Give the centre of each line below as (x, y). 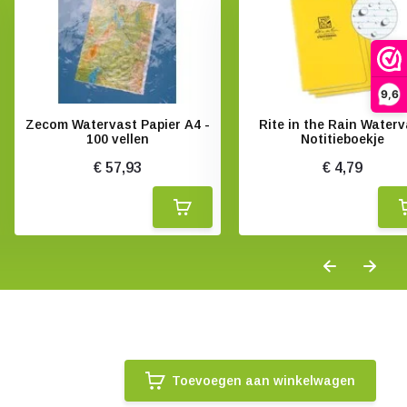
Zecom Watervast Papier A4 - (117, 124)
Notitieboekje (342, 139)
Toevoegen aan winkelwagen (264, 381)
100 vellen (117, 139)
